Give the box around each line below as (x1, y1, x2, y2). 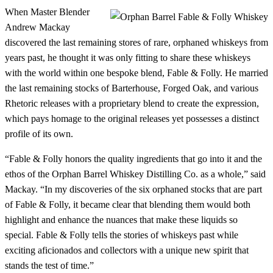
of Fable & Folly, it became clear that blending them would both (5, 199, 250, 210)
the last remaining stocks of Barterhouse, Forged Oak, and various (5, 82, 258, 93)
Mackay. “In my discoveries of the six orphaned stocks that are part (5, 183, 262, 194)
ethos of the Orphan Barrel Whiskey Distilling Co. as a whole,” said (5, 168, 266, 179)
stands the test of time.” (5, 260, 96, 271)
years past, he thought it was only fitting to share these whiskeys (5, 52, 250, 63)
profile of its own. (5, 128, 73, 139)
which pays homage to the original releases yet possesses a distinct (5, 113, 259, 124)
